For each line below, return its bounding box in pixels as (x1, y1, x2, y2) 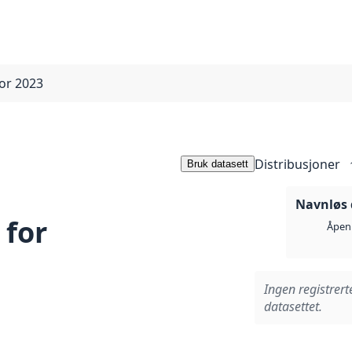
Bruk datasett (187, 158, 248, 170)
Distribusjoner (255, 156, 340, 173)
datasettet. (264, 298, 322, 316)
